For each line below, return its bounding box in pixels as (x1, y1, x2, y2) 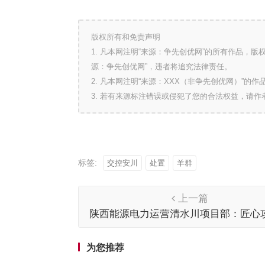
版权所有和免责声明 (91, 32, 160, 41)
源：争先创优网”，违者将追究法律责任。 (91, 62, 232, 71)
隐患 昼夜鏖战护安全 (143, 221, 237, 233)
